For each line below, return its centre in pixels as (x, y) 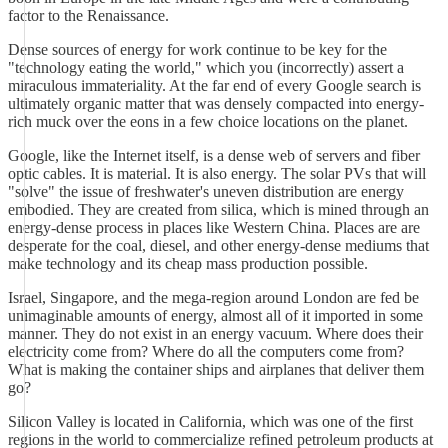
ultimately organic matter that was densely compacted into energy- (216, 103)
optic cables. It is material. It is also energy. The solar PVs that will (217, 173)
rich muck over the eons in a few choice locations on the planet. (208, 121)
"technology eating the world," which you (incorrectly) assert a (206, 67)
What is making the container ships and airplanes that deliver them (216, 369)
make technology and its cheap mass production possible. (188, 263)
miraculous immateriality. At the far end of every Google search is (214, 85)
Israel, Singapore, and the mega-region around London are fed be (213, 297)
